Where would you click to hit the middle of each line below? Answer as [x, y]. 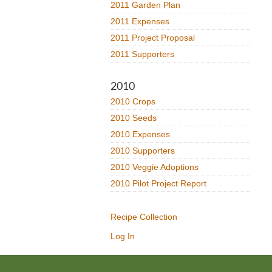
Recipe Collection [144, 217]
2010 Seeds [134, 118]
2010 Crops [133, 101]
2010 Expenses [140, 134]
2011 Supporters [142, 54]
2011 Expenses [140, 21]
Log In [123, 236]
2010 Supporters [143, 151]
